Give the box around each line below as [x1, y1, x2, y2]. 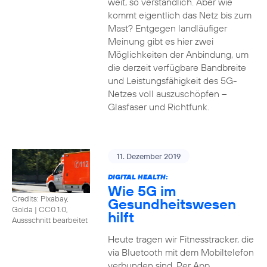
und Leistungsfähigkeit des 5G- [107, 74, 237, 86]
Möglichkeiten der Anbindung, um [107, 48, 249, 60]
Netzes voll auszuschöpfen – [107, 88, 227, 100]
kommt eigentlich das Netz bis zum [107, 9, 252, 21]
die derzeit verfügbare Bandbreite [107, 61, 246, 73]
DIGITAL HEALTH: [107, 172, 168, 181]
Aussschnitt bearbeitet [12, 215, 88, 225]
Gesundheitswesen [107, 195, 236, 213]
